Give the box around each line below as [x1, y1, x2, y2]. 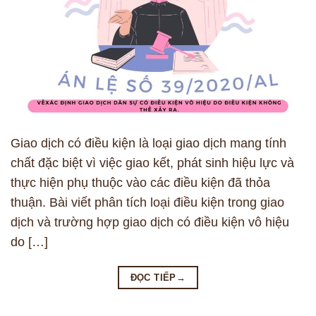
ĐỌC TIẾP [130, 272, 176, 283]
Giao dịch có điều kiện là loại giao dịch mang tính [11, 135, 286, 150]
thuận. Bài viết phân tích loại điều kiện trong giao [11, 195, 284, 209]
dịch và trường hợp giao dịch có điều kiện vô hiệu [11, 214, 289, 229]
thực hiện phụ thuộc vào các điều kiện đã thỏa [11, 175, 270, 190]
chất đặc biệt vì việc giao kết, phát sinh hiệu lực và [11, 155, 294, 170]
